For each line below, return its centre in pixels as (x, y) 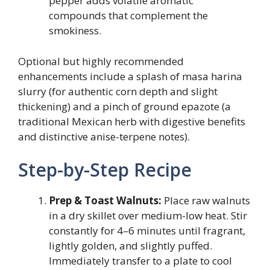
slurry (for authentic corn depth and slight (118, 91)
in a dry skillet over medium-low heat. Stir (148, 215)
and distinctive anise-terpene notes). (104, 136)
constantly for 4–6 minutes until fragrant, (147, 231)
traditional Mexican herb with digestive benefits (132, 121)
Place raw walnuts (206, 200)
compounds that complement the (128, 15)
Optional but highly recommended (101, 61)
